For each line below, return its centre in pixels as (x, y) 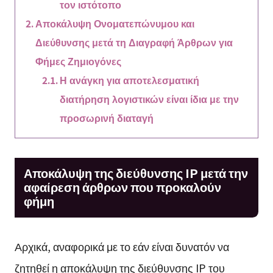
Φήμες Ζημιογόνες (78, 61)
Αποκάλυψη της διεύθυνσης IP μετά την (136, 173)
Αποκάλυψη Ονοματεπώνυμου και (115, 23)
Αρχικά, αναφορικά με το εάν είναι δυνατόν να (122, 246)
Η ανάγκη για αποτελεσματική (130, 80)
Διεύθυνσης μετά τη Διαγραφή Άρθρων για (134, 42)
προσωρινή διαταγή (107, 117)
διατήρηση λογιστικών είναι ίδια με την (150, 98)
